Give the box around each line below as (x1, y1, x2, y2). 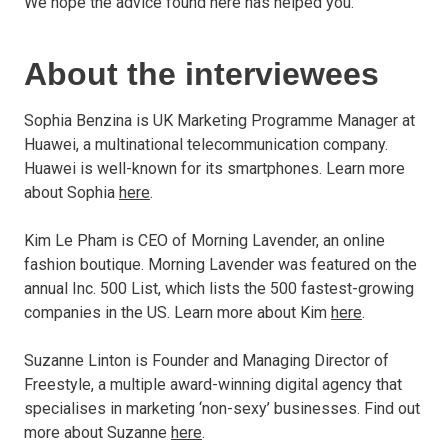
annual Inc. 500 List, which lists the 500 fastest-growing (24, 278, 414, 298)
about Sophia (24, 182, 119, 202)
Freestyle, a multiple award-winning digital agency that (24, 374, 402, 394)
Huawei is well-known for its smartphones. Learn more (24, 158, 405, 178)
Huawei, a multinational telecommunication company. (24, 134, 388, 154)
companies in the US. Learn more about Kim (24, 302, 331, 322)
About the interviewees (24, 55, 379, 92)
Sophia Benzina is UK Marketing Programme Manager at (24, 110, 415, 130)
